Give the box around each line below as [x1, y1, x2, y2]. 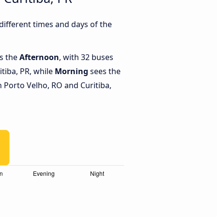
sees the [88, 66, 121, 77]
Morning [55, 66, 88, 77]
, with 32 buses [59, 52, 113, 63]
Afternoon [19, 52, 59, 63]
